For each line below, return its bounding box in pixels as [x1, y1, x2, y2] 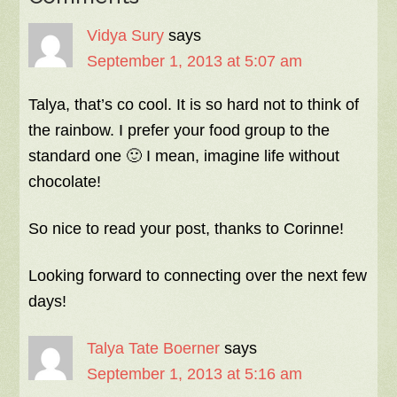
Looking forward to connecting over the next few [28, 267, 368, 284]
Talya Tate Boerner [87, 339, 221, 357]
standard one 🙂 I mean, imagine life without [28, 147, 340, 165]
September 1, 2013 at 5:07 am [87, 52, 303, 70]
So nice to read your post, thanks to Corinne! [28, 220, 345, 237]
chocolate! [28, 173, 102, 191]
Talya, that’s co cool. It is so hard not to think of [28, 96, 360, 113]
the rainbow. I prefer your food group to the [28, 121, 331, 139]
